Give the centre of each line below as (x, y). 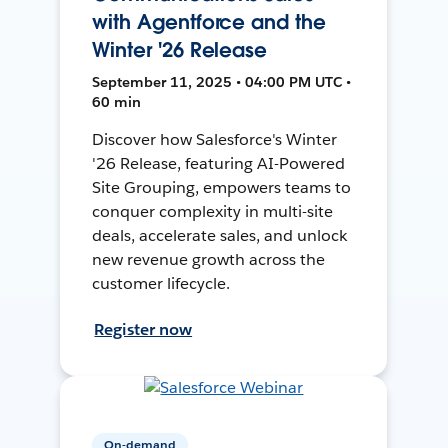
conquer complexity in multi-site (212, 211)
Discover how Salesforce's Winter (214, 139)
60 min (117, 101)
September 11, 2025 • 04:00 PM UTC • (222, 81)
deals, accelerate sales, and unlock (219, 235)
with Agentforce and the (209, 21)
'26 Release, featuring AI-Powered (218, 163)
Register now (143, 329)
